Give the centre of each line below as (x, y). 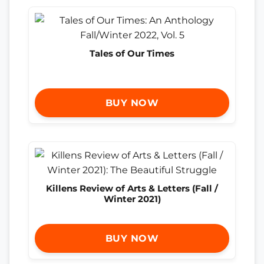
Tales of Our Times (132, 53)
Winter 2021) (132, 199)
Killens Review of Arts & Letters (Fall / (132, 189)
